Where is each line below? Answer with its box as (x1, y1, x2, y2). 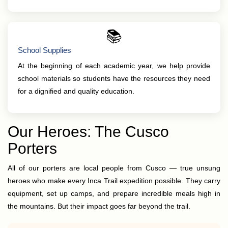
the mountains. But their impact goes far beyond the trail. (8, 202, 190, 210)
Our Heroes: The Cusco (8, 123, 169, 140)
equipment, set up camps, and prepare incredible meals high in (8, 189, 220, 197)
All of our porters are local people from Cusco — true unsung (8, 164, 220, 172)
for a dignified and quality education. (18, 87, 134, 95)
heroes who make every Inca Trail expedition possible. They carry (8, 177, 220, 185)
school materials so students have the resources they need (18, 74, 210, 82)
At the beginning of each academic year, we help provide (18, 62, 210, 70)
